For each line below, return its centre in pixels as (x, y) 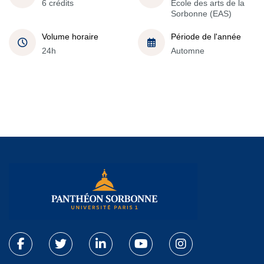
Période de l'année (206, 36)
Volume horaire (70, 36)
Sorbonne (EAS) (201, 13)
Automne (188, 50)
